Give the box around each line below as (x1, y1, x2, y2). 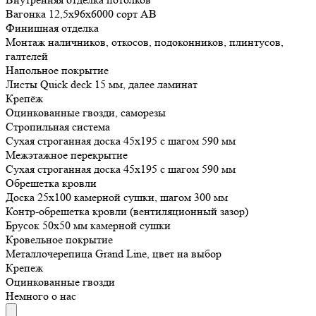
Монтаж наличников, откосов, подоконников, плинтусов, (6, 35, 284, 49)
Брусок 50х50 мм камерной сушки (6, 219, 171, 233)
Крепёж (6, 92, 43, 106)
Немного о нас (6, 289, 76, 303)
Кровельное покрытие (6, 233, 113, 247)
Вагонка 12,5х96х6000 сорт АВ (6, 7, 157, 21)
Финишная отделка (6, 21, 99, 35)
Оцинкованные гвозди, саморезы (6, 106, 166, 120)
